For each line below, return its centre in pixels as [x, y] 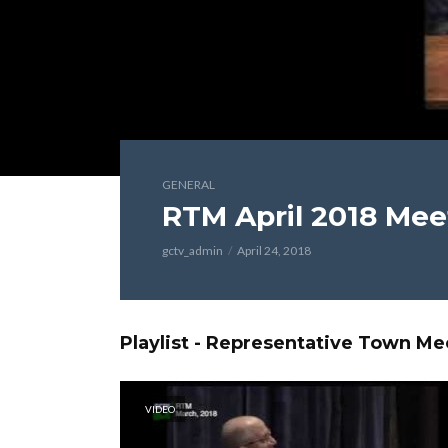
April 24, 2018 [274, 250]
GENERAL [188, 184]
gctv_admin [192, 250]
